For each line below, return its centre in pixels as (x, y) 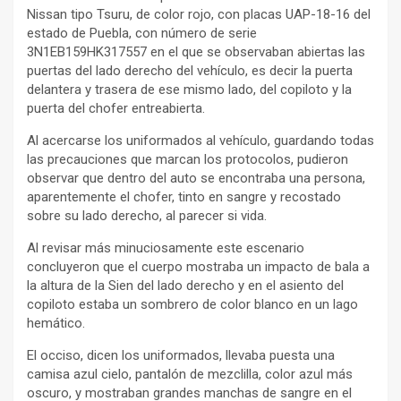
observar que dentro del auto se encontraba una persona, (196, 178)
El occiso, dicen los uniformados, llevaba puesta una (181, 355)
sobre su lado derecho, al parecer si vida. (147, 215)
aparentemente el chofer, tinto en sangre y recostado (184, 196)
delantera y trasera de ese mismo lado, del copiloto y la (189, 89)
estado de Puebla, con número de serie (142, 33)
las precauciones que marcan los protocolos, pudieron (188, 159)
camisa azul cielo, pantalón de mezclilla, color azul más (190, 374)
